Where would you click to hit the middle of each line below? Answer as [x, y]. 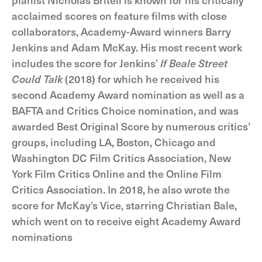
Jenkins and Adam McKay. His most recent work [127, 47]
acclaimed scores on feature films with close [119, 15]
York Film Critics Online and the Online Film [117, 173]
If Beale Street [194, 63]
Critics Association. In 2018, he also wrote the [121, 189]
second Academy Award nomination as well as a [128, 94]
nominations [42, 237]
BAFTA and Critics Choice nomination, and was [125, 110]
